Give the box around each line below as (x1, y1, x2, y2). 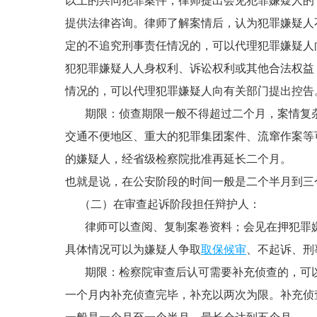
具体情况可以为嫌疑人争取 (65, 243, 201, 255)
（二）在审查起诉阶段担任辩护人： (65, 198, 260, 210)
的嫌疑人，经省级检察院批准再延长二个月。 (65, 153, 292, 165)
